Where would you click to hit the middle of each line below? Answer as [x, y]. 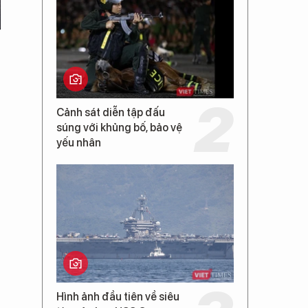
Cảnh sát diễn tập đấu [111, 112]
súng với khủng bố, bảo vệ [119, 128]
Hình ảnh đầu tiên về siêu [118, 297]
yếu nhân [79, 143]
